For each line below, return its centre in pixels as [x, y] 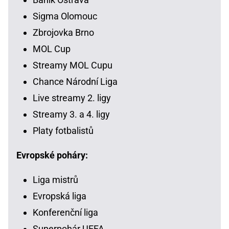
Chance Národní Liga [75, 82]
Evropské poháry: [52, 155]
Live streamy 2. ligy [72, 98]
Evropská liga [60, 196]
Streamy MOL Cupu [73, 65]
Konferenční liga [65, 213]
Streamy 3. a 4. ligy [71, 114]
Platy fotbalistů [63, 131]
